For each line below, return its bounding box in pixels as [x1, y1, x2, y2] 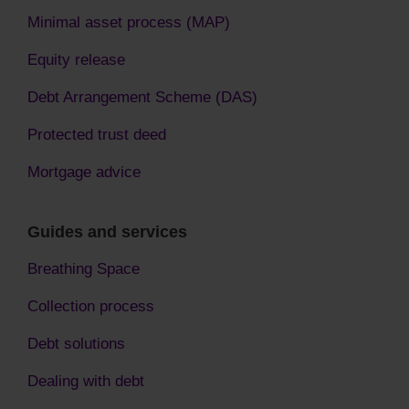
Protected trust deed [27, 125, 166, 144]
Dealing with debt [27, 372, 144, 391]
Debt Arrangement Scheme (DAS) [27, 88, 257, 107]
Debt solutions [27, 334, 125, 353]
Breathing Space [27, 259, 140, 278]
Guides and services [27, 223, 187, 242]
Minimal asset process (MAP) [27, 13, 230, 32]
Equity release [27, 50, 125, 69]
